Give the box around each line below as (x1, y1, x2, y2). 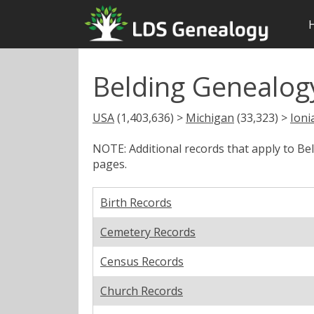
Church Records (100, 282, 183, 299)
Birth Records (100, 194, 172, 210)
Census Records (100, 253, 184, 269)
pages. (93, 156, 127, 172)
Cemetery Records (100, 224, 196, 240)
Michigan (186, 109, 234, 125)
